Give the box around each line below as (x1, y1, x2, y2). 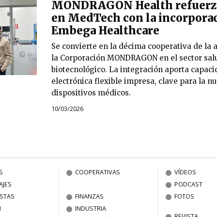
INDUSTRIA (75, 204, 107, 213)
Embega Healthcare (51, 23, 159, 37)
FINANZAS (75, 192, 104, 201)
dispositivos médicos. (51, 88, 131, 97)
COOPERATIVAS (75, 168, 121, 177)
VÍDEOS (174, 168, 197, 177)
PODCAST (174, 180, 203, 189)
